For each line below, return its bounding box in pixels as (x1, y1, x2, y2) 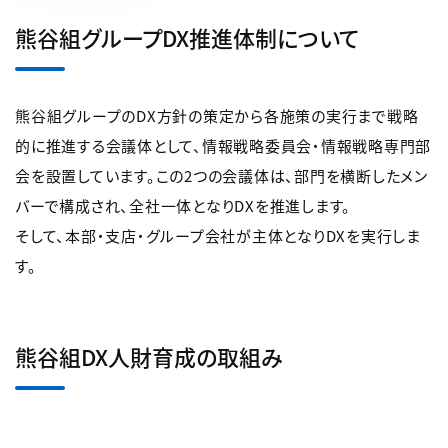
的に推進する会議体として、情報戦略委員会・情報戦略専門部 (15, 135, 431, 157)
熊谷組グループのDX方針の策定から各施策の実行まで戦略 (15, 105, 419, 127)
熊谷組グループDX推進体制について (15, 21, 359, 54)
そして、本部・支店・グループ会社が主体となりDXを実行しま (15, 225, 421, 247)
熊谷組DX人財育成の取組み (15, 340, 283, 373)
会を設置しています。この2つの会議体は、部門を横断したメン (15, 165, 428, 187)
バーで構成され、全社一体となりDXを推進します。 (15, 195, 351, 217)
